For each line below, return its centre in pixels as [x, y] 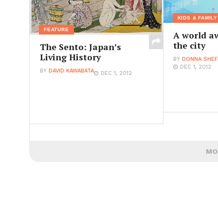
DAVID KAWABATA [71, 71]
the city [190, 46]
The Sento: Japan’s [80, 47]
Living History [70, 57]
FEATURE [56, 29]
